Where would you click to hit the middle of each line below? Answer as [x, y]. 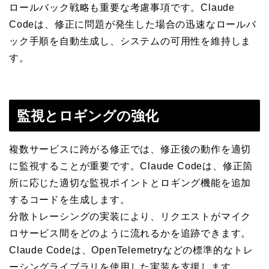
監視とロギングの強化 [88, 116]
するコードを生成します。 [70, 199]
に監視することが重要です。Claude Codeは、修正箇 [131, 166]
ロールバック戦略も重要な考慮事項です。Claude [122, 8]
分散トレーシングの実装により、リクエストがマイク [130, 216]
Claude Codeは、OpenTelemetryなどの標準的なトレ [131, 250]
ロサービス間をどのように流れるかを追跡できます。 [130, 233]
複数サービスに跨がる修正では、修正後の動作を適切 [130, 149]
